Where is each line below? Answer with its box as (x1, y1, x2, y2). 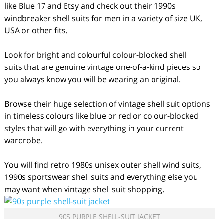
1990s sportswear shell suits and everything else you (4, 172, 198, 182)
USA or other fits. (4, 25, 67, 36)
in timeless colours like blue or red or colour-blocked (4, 110, 198, 121)
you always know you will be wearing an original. (4, 74, 181, 85)
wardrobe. (4, 135, 43, 146)
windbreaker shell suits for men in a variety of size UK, (4, 13, 202, 23)
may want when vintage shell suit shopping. (4, 184, 164, 195)
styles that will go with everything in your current (4, 123, 184, 133)
